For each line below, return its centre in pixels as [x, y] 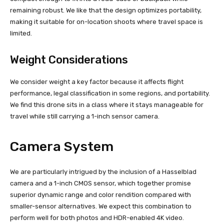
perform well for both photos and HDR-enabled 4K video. [97, 218]
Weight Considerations [69, 60]
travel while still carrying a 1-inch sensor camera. [85, 116]
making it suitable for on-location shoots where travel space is [106, 22]
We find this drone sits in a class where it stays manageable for [107, 105]
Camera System [62, 147]
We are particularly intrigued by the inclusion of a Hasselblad [103, 172]
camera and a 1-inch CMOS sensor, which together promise [100, 183]
